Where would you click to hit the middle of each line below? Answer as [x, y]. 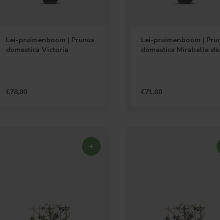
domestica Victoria [37, 50]
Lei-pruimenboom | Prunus [50, 40]
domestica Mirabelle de [180, 50]
